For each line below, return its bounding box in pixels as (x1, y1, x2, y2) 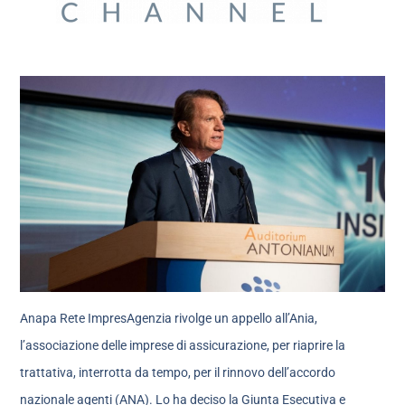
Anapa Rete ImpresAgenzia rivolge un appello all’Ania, (20, 311, 318, 326)
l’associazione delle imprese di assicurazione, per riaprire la (20, 338, 346, 353)
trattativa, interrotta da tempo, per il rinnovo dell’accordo (20, 365, 336, 381)
